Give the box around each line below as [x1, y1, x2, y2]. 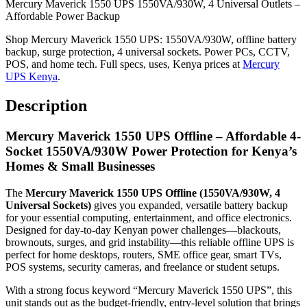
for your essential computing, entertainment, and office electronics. [5, 211, 292, 223]
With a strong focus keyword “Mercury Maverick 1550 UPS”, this [5, 284, 292, 296]
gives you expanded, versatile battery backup [91, 199, 288, 211]
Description [5, 97, 87, 115]
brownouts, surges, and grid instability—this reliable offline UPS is [5, 236, 294, 248]
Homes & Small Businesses [5, 159, 155, 174]
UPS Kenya [5, 71, 58, 83]
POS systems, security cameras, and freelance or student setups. [5, 260, 280, 273]
